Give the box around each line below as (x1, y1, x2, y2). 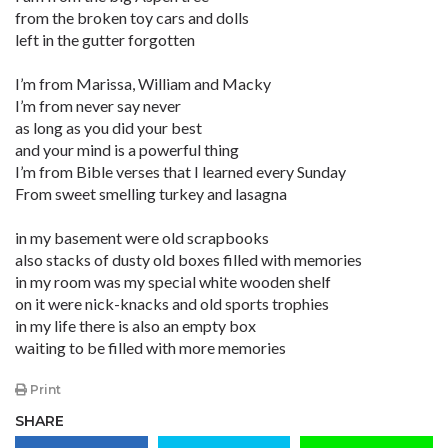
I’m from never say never (15, 96, 181, 115)
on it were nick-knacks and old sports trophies (15, 294, 329, 313)
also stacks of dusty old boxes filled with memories (15, 250, 362, 269)
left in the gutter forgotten (15, 30, 195, 49)
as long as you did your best (15, 118, 202, 137)
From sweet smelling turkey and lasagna (15, 184, 287, 203)
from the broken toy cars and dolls (15, 8, 249, 27)
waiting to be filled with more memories (15, 338, 286, 357)
